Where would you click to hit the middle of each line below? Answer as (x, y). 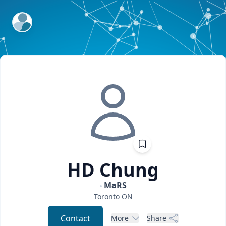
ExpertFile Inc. (39, 19)
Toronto (106, 196)
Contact (75, 218)
